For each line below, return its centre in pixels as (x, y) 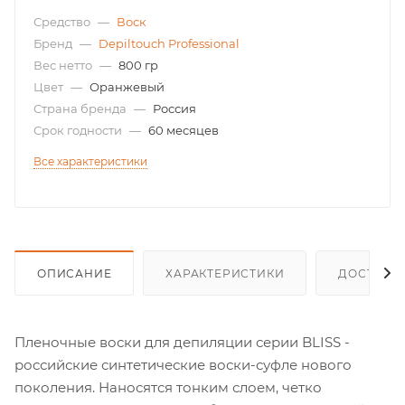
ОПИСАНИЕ (75, 273)
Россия (174, 108)
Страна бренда (81, 108)
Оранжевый (127, 86)
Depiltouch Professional (169, 43)
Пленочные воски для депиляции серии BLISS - (182, 342)
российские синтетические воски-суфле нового (183, 364)
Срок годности (79, 130)
